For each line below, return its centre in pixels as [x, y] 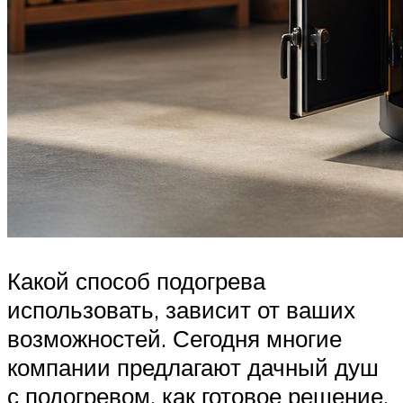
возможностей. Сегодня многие [175, 338]
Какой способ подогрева [136, 280]
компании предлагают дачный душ [193, 367]
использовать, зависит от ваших [181, 309]
